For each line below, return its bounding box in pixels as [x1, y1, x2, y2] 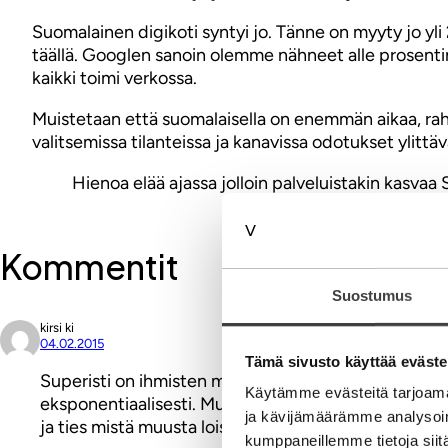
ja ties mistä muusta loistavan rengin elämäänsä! [40, 415, 418, 438]
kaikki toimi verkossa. [32, 66, 197, 89]
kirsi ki [40, 319, 74, 335]
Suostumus [331, 286, 413, 304]
